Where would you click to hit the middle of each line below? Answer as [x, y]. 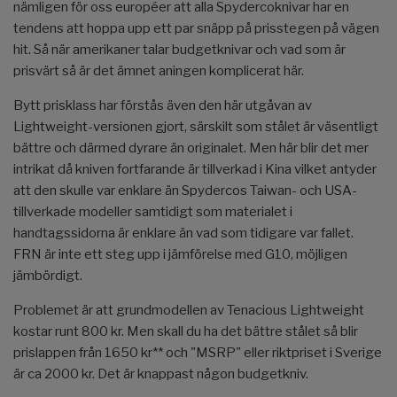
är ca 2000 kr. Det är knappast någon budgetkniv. [161, 374]
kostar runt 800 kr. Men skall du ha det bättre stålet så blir [186, 332]
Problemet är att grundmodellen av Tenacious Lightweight [189, 311]
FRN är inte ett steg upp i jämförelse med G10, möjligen [180, 255]
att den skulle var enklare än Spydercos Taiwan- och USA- [185, 191]
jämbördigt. [48, 276]
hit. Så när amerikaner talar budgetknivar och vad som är [179, 50]
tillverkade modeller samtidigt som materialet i [153, 212]
